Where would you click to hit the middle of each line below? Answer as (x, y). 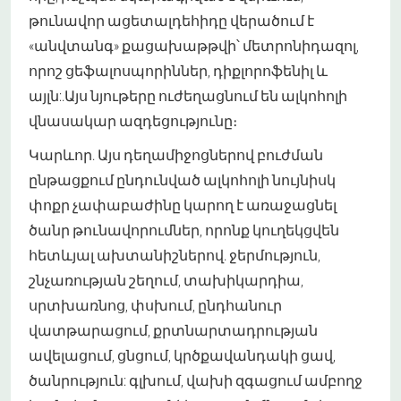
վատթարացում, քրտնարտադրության (173, 330)
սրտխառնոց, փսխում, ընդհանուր (155, 305)
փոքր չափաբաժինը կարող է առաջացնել (183, 205)
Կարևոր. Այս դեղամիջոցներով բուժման (176, 155)
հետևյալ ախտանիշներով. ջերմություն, (175, 255)
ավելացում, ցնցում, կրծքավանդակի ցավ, (182, 355)
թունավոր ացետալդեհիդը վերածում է (171, 21)
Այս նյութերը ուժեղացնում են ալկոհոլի (206, 96)
